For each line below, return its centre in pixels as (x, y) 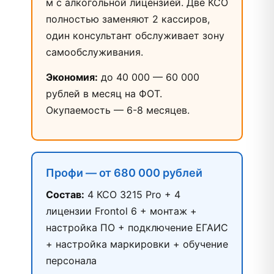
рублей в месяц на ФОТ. (104, 94)
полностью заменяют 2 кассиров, (128, 19)
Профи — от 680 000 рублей (124, 173)
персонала (71, 261)
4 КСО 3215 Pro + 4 (132, 194)
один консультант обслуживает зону (135, 35)
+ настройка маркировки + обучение (137, 244)
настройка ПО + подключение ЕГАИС (137, 228)
